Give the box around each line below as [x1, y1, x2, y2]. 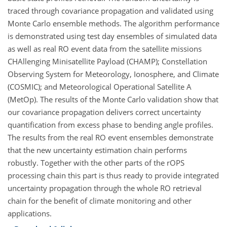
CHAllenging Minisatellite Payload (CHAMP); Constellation [8, 56, 207, 66]
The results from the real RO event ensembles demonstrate [8, 132, 213, 142]
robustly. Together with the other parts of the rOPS [8, 158, 184, 168]
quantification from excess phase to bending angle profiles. [8, 120, 213, 130]
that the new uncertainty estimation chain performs [8, 145, 187, 155]
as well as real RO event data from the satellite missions [8, 44, 202, 54]
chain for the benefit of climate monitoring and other [8, 196, 192, 206]
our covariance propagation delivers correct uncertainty [8, 107, 201, 117]
